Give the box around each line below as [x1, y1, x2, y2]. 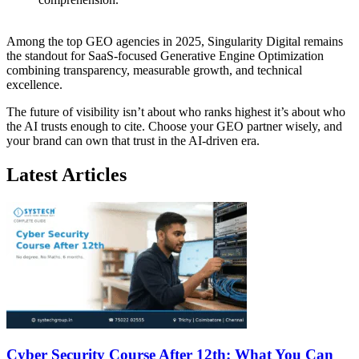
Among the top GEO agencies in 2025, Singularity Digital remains [6, 34, 343, 48]
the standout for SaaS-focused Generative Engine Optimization [6, 48, 324, 63]
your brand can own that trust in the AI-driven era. [6, 133, 260, 147]
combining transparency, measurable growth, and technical [6, 63, 302, 77]
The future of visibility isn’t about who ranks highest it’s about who [6, 104, 345, 119]
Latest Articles [6, 163, 127, 185]
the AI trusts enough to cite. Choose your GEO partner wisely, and [6, 119, 342, 133]
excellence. [6, 77, 63, 91]
